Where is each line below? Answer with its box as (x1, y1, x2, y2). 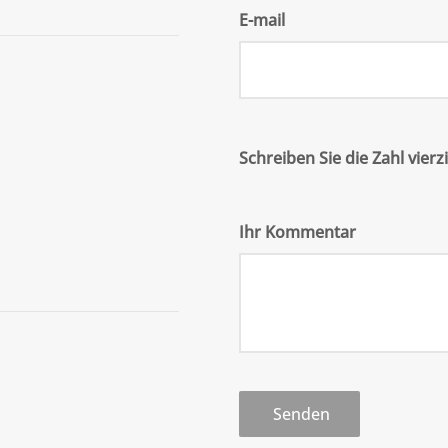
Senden (269, 402, 330, 425)
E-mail (239, 8, 285, 31)
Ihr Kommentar (239, 220, 356, 243)
